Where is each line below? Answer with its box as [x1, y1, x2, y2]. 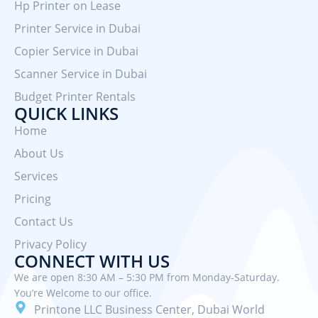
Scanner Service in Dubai [14, 65, 147, 82]
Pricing [14, 190, 51, 207]
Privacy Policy [14, 236, 87, 252]
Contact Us [14, 213, 73, 229]
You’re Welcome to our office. [14, 285, 152, 300]
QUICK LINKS [14, 101, 119, 125]
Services [14, 168, 58, 184]
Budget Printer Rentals [14, 88, 136, 104]
